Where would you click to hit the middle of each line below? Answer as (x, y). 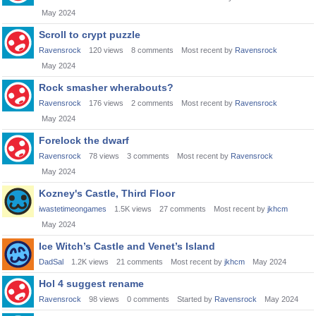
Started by (196, 299)
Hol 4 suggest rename (91, 284)
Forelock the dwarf (84, 140)
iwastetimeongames (73, 209)
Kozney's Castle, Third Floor (107, 193)
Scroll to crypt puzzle (90, 35)
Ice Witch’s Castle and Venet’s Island (127, 246)
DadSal (51, 262)
